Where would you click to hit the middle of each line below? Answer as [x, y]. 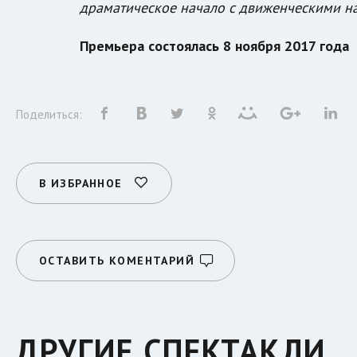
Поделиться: [49, 115]
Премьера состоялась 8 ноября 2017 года [214, 46]
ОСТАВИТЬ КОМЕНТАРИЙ [117, 261]
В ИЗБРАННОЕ [81, 184]
